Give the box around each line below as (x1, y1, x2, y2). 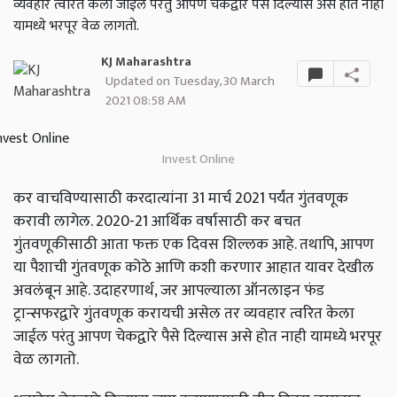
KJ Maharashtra (100, 51, 191, 74)
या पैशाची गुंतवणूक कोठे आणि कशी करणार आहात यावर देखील (13, 254, 374, 281)
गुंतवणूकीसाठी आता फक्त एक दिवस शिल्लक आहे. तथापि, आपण (13, 231, 374, 258)
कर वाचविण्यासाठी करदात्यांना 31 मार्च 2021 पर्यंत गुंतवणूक (13, 185, 348, 212)
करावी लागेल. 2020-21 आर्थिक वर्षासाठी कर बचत (13, 208, 301, 235)
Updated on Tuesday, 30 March (105, 70, 275, 93)
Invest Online (162, 148, 235, 171)
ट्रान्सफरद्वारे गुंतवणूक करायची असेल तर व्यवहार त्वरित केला (13, 300, 354, 327)
